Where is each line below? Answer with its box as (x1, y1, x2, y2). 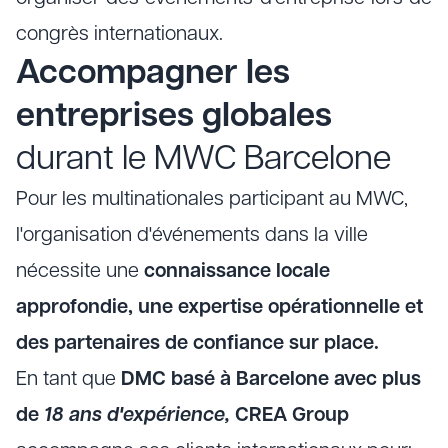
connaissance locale (144, 262, 330, 282)
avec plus (334, 370, 421, 390)
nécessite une (16, 262, 144, 282)
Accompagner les (16, 57, 290, 92)
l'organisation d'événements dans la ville (16, 226, 368, 246)
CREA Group (230, 406, 349, 426)
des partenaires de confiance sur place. (16, 334, 379, 354)
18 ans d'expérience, (44, 406, 230, 426)
